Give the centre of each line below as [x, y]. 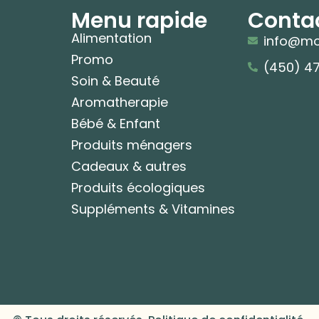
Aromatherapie [120, 102]
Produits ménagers [132, 145]
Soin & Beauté [116, 80]
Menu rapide [140, 20]
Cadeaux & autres [129, 166]
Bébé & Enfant [116, 123]
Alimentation [112, 38]
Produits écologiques [138, 187]
